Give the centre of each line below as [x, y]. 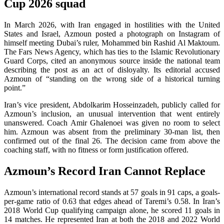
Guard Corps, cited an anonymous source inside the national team [112, 60]
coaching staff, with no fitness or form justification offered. [97, 149]
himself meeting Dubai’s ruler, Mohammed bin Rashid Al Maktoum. [112, 42]
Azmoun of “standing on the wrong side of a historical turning [112, 78]
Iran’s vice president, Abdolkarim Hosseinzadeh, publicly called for [112, 104]
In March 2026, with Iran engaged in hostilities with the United [112, 24]
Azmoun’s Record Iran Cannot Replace [105, 171]
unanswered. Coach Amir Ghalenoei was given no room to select [112, 122]
